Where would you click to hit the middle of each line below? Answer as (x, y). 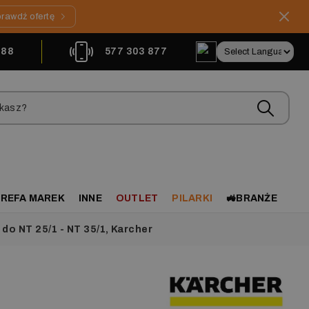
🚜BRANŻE (252, 198)
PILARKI (192, 198)
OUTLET (137, 198)
